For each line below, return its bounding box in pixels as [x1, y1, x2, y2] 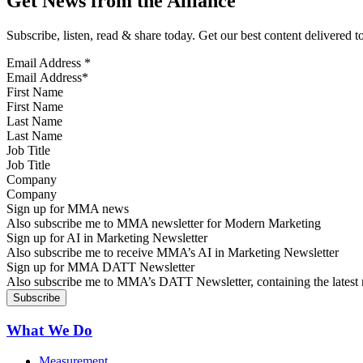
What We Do [6, 321, 92, 339]
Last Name [6, 114, 62, 129]
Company [6, 173, 57, 187]
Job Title [6, 143, 50, 158]
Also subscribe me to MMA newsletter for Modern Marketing [6, 216, 321, 231]
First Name [6, 85, 63, 100]
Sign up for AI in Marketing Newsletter [6, 231, 207, 246]
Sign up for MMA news [6, 202, 129, 216]
